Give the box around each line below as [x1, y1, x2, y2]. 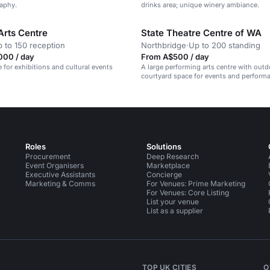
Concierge [146, 170, 183, 179]
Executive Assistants [25, 170, 95, 179]
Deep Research [146, 152, 199, 161]
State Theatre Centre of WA [141, 27, 262, 39]
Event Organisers [25, 161, 84, 170]
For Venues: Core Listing [146, 188, 230, 197]
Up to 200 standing [189, 40, 260, 50]
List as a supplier [146, 206, 204, 215]
